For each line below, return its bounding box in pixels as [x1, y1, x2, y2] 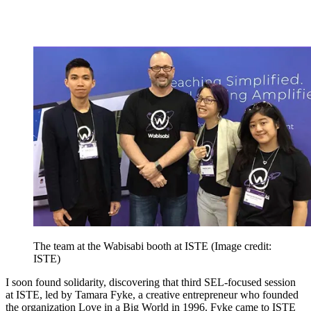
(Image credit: [211, 240, 271, 253]
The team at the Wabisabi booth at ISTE [33, 240, 211, 253]
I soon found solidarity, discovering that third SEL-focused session [6, 276, 296, 289]
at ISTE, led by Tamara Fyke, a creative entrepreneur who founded [6, 289, 299, 301]
